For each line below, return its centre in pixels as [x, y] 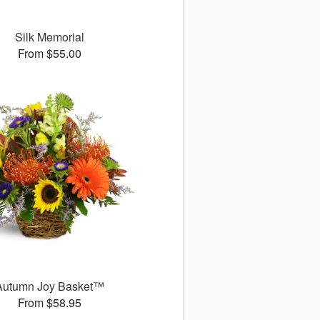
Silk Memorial [49, 37]
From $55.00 [49, 54]
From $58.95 [49, 303]
